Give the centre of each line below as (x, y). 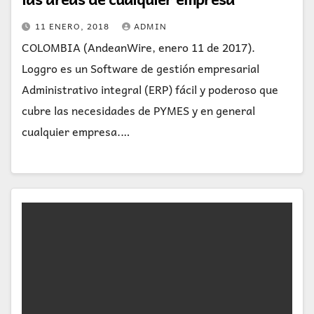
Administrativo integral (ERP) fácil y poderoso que (150, 89)
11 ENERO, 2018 (74, 26)
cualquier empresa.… (76, 131)
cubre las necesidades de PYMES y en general (138, 110)
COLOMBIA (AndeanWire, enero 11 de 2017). (138, 47)
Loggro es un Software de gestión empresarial (141, 68)
